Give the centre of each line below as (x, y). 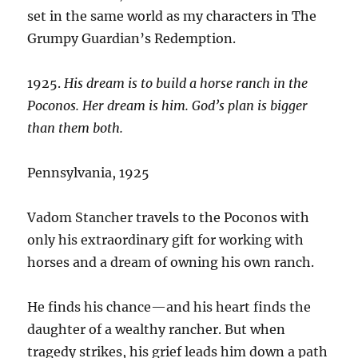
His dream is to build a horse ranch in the (186, 83)
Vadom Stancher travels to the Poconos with (169, 217)
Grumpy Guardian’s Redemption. (132, 38)
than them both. (76, 127)
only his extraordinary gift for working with (166, 239)
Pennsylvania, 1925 (89, 172)
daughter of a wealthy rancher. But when (157, 329)
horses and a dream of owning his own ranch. (171, 262)
